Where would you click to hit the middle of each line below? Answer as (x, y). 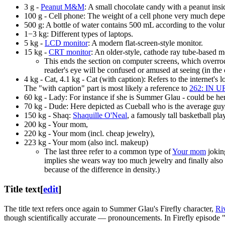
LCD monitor (66, 43)
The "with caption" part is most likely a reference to (107, 88)
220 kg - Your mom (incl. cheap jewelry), (89, 134)
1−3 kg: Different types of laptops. (79, 34)
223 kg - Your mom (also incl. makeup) (86, 143)
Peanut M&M (63, 7)
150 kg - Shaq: (48, 116)
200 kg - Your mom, (56, 125)
